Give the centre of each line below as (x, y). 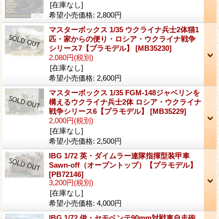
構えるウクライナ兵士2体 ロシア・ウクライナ (125, 102)
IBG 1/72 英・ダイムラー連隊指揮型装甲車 (119, 155)
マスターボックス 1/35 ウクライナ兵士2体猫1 (124, 29)
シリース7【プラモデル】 (92, 48)
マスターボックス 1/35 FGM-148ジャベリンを (124, 92)
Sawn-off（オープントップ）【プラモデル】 (123, 165)
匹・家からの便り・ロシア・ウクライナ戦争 (122, 39)
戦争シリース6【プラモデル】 (99, 111)
